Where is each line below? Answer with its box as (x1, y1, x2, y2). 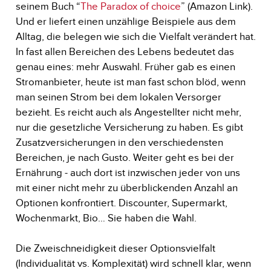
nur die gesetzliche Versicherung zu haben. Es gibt (15, 121, 243, 133)
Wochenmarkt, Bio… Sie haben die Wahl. (15, 212, 197, 224)
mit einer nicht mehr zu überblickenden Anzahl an (15, 181, 238, 194)
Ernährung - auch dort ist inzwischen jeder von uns (15, 166, 240, 178)
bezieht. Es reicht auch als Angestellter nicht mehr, (15, 106, 241, 118)
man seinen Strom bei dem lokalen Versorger (15, 91, 221, 103)
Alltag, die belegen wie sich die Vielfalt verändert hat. (15, 30, 256, 42)
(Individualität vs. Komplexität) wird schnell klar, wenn (15, 257, 251, 269)
